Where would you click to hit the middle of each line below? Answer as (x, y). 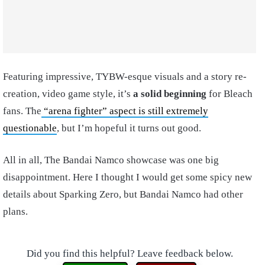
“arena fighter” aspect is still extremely (125, 111)
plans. (15, 212)
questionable (30, 128)
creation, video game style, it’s (68, 94)
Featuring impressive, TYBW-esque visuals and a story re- (125, 77)
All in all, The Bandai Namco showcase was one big (111, 160)
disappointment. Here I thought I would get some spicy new (127, 177)
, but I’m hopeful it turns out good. (129, 128)
